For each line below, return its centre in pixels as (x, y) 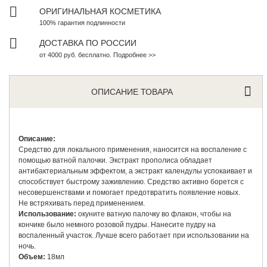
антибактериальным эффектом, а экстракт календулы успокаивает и (136, 171)
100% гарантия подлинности (83, 22)
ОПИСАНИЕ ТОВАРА (132, 91)
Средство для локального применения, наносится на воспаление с (133, 149)
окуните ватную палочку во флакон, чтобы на (154, 214)
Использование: (48, 214)
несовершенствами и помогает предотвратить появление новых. (130, 192)
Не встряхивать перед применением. (82, 203)
